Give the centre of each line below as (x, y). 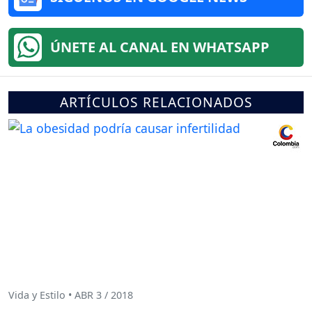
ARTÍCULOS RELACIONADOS (156, 102)
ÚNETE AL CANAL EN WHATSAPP (160, 47)
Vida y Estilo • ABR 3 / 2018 (71, 295)
